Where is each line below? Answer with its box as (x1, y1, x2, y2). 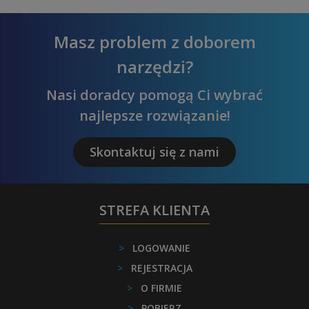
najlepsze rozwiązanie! (79, 106, 230, 125)
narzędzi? (116, 54, 193, 78)
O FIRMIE (141, 281, 182, 295)
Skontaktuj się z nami (90, 143, 219, 160)
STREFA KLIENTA (99, 200, 210, 219)
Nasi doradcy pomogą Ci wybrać (46, 85, 263, 104)
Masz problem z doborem (53, 30, 256, 53)
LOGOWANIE (132, 241, 190, 255)
